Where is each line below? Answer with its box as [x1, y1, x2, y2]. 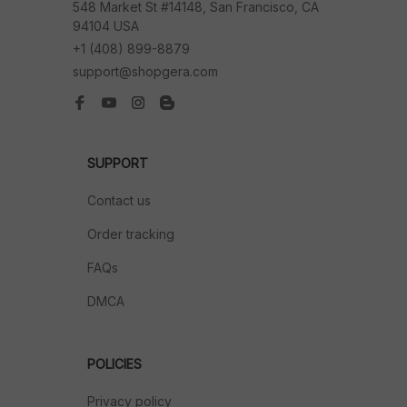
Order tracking [87, 226, 174, 242]
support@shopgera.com [73, 64, 218, 79]
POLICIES [87, 356, 142, 372]
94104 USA [73, 18, 139, 34]
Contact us [87, 193, 151, 208]
